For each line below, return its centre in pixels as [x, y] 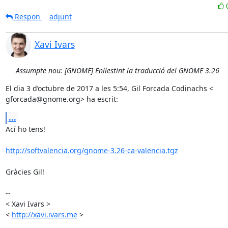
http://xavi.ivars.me [44, 215]
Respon [27, 17]
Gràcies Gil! [25, 172]
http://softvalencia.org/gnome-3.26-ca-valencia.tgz [92, 150]
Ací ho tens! [25, 129]
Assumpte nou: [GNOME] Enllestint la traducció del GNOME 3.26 [117, 70]
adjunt [60, 17]
